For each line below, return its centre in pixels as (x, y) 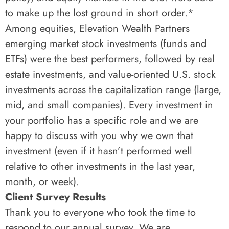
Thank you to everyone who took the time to (100, 212)
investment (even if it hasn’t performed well (99, 151)
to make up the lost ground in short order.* (99, 13)
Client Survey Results (55, 197)
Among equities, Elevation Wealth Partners (97, 28)
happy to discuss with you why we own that (99, 136)
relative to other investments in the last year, (100, 166)
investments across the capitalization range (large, (113, 90)
